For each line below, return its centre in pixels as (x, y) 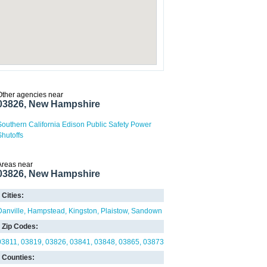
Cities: (13, 195)
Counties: (18, 257)
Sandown (147, 211)
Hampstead (46, 211)
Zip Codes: (20, 226)
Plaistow (114, 211)
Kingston (83, 211)
